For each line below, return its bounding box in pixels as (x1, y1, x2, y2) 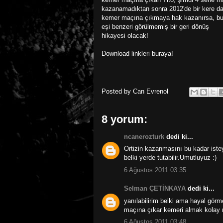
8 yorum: (102, 112, 147, 125)
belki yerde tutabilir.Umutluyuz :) (124, 154, 217, 162)
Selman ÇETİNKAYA (124, 185, 186, 193)
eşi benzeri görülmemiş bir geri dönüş (102, 22, 209, 30)
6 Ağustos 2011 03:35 (124, 166, 186, 174)
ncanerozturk (124, 132, 164, 140)
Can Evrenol (133, 87, 168, 95)
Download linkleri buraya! (102, 49, 173, 57)
